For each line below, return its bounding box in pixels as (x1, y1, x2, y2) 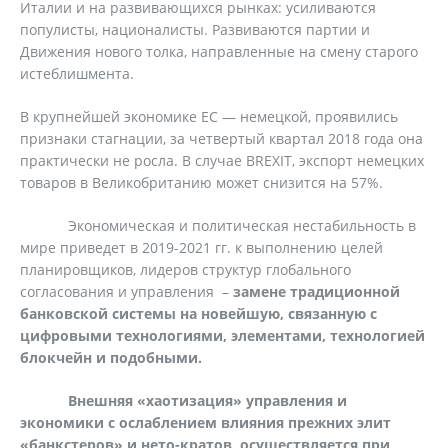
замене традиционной (233, 282, 400, 301)
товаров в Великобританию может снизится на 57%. (20, 173, 383, 192)
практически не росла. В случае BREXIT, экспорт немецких (20, 151, 424, 170)
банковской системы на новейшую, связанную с (20, 304, 377, 323)
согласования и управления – (20, 282, 233, 301)
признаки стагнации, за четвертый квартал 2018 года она (20, 129, 423, 148)
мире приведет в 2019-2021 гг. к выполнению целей (20, 238, 383, 257)
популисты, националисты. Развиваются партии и (20, 20, 370, 39)
